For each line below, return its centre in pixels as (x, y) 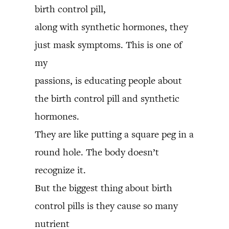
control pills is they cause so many (106, 206)
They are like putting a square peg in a (114, 134)
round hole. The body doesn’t (97, 152)
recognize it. (60, 170)
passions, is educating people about (108, 81)
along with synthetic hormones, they (111, 27)
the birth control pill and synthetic (107, 98)
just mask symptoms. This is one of (108, 45)
